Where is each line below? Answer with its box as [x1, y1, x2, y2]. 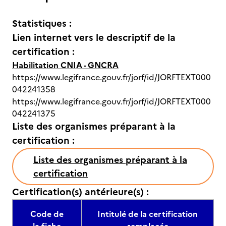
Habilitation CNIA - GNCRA [12, 59, 119, 71]
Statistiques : [12, 16, 72, 31]
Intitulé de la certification [97, 208, 198, 220]
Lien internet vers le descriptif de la [12, 30, 176, 45]
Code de [30, 208, 64, 220]
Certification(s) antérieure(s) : [12, 185, 149, 199]
